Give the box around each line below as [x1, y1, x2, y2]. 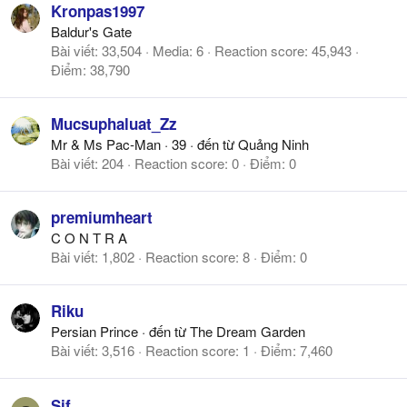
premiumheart [51, 206, 153, 229]
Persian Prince [51, 322, 138, 342]
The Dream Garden [190, 322, 305, 342]
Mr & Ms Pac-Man [51, 134, 161, 154]
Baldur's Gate [51, 22, 132, 41]
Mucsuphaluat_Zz [51, 113, 177, 135]
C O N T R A [51, 228, 127, 248]
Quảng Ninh [238, 134, 309, 154]
